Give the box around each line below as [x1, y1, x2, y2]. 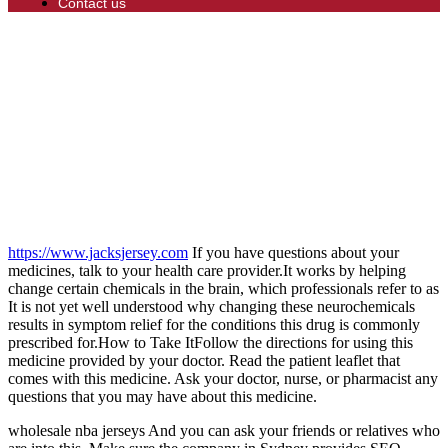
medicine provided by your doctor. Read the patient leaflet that [8, 352, 400, 369]
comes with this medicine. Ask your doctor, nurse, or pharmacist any [8, 370, 438, 387]
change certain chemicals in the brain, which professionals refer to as [8, 280, 439, 297]
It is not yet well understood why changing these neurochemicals [8, 298, 415, 315]
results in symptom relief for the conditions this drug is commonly [8, 316, 420, 333]
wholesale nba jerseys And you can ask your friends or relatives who [8, 422, 440, 439]
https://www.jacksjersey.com [8, 244, 188, 261]
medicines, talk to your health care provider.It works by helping [8, 262, 406, 279]
